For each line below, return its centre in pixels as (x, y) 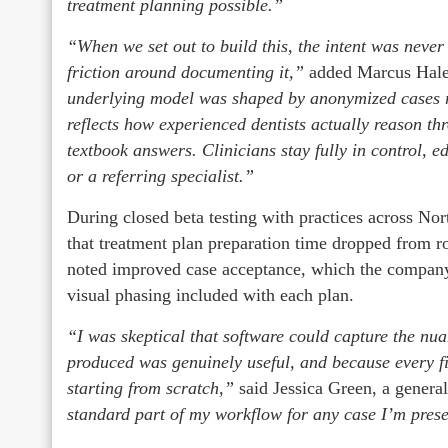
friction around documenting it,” (188, 71)
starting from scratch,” (153, 387)
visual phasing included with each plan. (210, 294)
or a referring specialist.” (160, 175)
